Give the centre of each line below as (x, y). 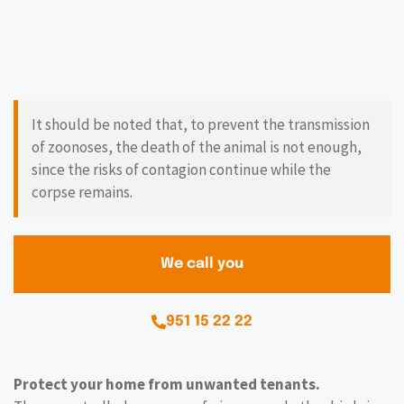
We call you (202, 264)
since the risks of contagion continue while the (181, 170)
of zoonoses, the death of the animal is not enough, (197, 147)
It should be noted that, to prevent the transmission (201, 125)
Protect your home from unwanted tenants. (167, 385)
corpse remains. (82, 193)
